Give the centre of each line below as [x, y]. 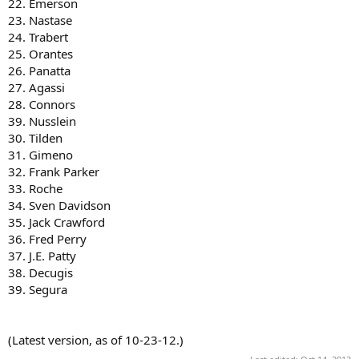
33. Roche [35, 188]
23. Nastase [40, 20]
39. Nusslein [42, 121]
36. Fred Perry [47, 239]
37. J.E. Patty [42, 256]
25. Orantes [40, 54]
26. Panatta [39, 71]
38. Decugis [40, 272]
